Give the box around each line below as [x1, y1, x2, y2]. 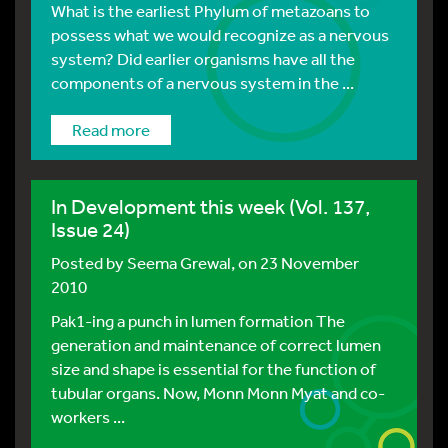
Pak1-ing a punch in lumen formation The [51, 310, 345, 331]
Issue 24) [51, 217, 130, 242]
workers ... [51, 406, 125, 427]
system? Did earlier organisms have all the [51, 48, 355, 69]
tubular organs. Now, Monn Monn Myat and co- [51, 382, 385, 403]
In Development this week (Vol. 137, [51, 194, 370, 219]
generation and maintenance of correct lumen [51, 334, 381, 355]
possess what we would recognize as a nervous [51, 24, 389, 45]
